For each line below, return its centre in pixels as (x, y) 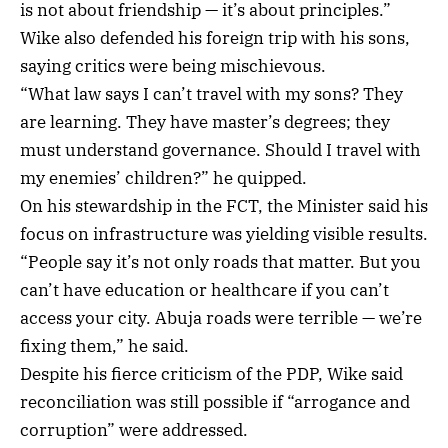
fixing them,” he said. (104, 346)
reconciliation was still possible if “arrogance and (215, 402)
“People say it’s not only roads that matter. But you (220, 262)
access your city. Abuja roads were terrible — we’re (221, 318)
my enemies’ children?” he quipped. (163, 178)
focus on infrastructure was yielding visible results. (224, 234)
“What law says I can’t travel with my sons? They (211, 94)
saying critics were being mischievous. (173, 66)
